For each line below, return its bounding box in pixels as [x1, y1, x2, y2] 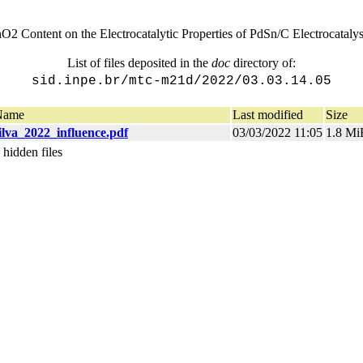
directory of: [230, 56, 296, 70]
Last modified [233, 108, 303, 122]
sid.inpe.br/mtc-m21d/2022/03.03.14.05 [32, 74, 331, 88]
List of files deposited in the [67, 56, 211, 70]
